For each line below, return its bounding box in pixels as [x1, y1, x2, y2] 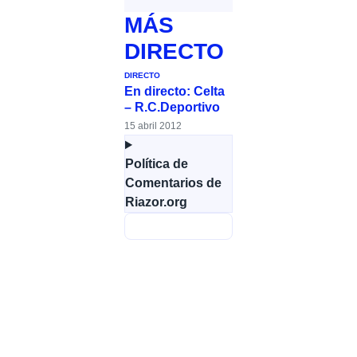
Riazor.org [125, 195, 187, 210]
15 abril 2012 [124, 120, 182, 132]
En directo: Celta [124, 84, 225, 99]
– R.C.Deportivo [124, 100, 220, 115]
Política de [125, 157, 188, 171]
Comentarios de [125, 176, 222, 190]
